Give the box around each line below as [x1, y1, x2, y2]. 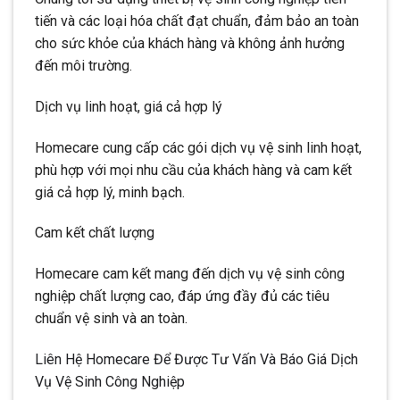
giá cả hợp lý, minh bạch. [35, 183, 185, 201]
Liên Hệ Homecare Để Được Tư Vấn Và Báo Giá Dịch [35, 351, 358, 369]
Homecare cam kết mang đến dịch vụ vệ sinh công [35, 265, 345, 283]
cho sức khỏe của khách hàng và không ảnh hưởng [35, 35, 345, 53]
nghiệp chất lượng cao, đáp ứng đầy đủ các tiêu [35, 287, 329, 305]
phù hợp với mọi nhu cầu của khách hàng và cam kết [35, 161, 352, 179]
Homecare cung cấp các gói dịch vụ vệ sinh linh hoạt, [35, 138, 362, 156]
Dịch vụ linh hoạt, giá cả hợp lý [35, 97, 222, 115]
